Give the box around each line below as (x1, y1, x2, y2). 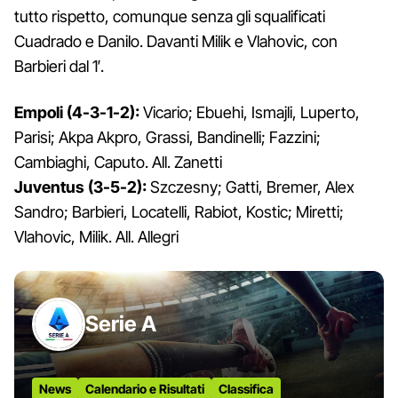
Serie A (85, 310, 156, 337)
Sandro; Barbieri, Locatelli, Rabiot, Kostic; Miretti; (14, 202, 344, 221)
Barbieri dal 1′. (14, 56, 104, 76)
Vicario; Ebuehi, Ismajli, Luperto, (139, 102, 360, 122)
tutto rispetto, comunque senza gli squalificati (14, 6, 325, 26)
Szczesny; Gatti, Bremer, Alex (147, 177, 354, 196)
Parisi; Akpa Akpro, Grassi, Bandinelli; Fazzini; (14, 127, 321, 147)
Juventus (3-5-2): (14, 177, 147, 196)
